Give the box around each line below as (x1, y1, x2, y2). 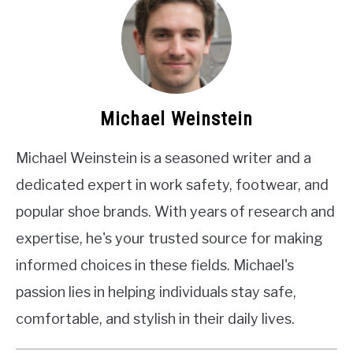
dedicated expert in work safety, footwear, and (16, 176, 329, 193)
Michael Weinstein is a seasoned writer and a (16, 149, 311, 166)
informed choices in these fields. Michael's (16, 256, 294, 273)
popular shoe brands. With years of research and (16, 203, 335, 220)
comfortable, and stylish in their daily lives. (16, 310, 295, 327)
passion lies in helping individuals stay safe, (16, 283, 296, 300)
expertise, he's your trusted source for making (16, 229, 323, 247)
